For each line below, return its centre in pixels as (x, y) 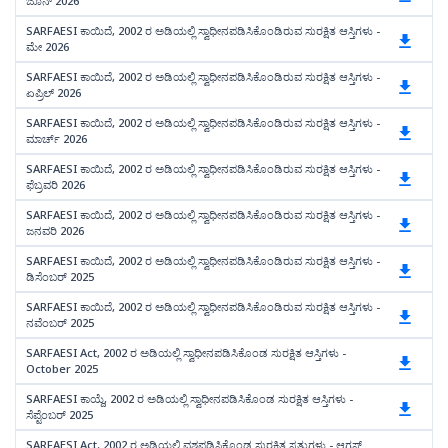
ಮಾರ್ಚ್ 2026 (56, 138)
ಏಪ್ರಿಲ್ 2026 (53, 92)
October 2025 (62, 368)
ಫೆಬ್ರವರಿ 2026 (55, 184)
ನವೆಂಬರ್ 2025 (60, 322)
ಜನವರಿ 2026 (55, 230)
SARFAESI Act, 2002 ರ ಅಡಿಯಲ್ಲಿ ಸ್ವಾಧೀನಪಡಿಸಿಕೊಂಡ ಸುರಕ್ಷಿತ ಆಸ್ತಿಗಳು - (186, 352)
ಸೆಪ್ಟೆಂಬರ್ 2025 (59, 414)
